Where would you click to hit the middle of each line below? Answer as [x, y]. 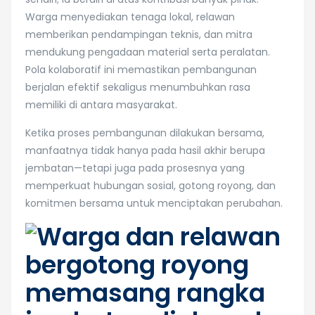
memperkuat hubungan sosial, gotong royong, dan [150, 186]
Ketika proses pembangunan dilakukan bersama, [145, 133]
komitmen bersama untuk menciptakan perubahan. [154, 203]
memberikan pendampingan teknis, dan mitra [139, 34]
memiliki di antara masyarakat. [101, 105]
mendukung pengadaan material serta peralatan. [148, 52]
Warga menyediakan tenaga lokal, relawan [130, 17]
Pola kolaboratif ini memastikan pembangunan [141, 70]
